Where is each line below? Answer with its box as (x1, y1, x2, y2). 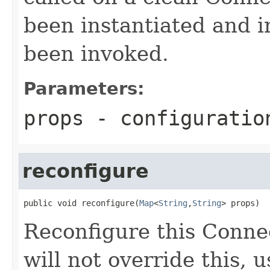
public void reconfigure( (24, 198, 139, 208)
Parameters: (24, 78, 145, 99)
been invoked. (24, 41, 169, 66)
